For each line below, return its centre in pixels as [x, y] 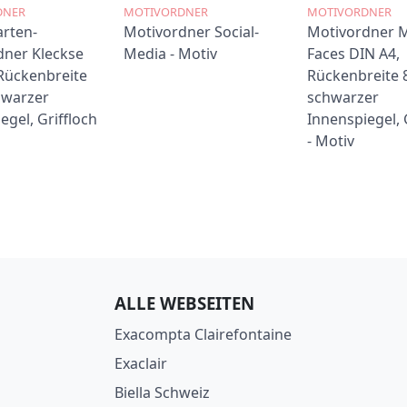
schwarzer [342, 98]
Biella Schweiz [163, 392]
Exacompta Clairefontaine [203, 334]
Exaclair [141, 363]
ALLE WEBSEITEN [185, 303]
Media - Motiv [171, 54]
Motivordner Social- [192, 32]
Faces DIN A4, [353, 54]
